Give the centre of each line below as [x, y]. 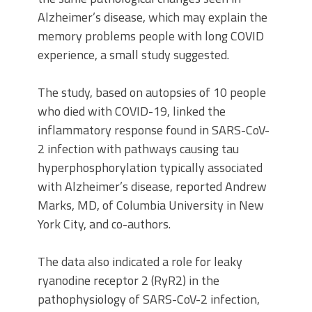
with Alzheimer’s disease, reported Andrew [152, 186]
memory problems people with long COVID [151, 36]
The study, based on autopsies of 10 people [152, 92]
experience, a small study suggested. [133, 55]
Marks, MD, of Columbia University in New [151, 205]
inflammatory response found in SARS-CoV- [154, 130]
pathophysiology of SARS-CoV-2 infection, [149, 299]
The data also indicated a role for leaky [140, 262]
